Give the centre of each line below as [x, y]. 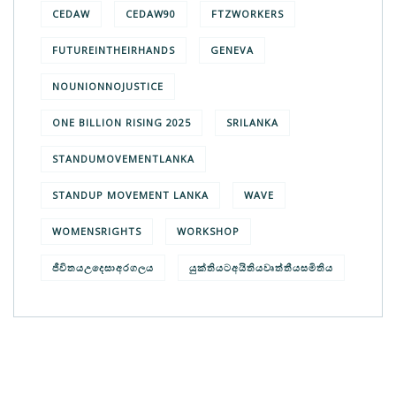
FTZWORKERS [247, 13]
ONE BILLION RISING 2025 [122, 122]
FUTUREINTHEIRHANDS [114, 49]
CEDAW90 [151, 13]
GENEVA [232, 49]
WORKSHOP [208, 231]
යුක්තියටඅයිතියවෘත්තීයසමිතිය [261, 267]
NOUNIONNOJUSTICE [108, 86]
